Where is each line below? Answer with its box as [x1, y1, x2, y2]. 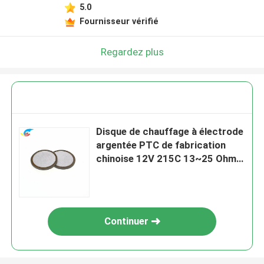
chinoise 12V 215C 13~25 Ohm [96, 153, 237, 165]
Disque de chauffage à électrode [96, 126, 244, 138]
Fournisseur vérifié [79, 16, 159, 26]
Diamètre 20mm [96, 166, 169, 179]
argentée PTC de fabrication [96, 139, 226, 151]
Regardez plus [100, 45, 164, 58]
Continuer [104, 215, 148, 227]
